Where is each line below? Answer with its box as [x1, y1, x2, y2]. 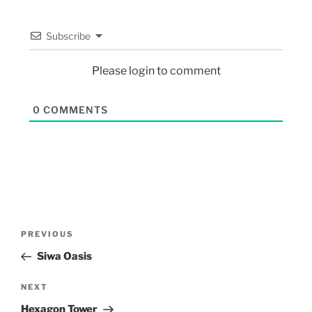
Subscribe [45, 29, 91, 42]
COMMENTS [40, 103, 108, 116]
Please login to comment [91, 63, 221, 77]
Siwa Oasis [36, 250, 92, 263]
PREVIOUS [21, 229, 74, 240]
